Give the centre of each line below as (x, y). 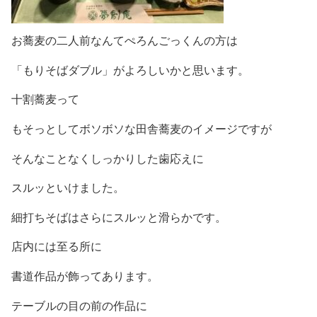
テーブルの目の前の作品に (79, 306)
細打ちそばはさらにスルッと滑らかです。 (119, 217)
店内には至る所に (57, 247)
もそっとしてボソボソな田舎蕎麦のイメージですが (142, 129)
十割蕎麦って (45, 100)
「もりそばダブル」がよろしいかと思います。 (130, 70)
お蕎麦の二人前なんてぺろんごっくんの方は (125, 41)
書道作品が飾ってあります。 (85, 276)
